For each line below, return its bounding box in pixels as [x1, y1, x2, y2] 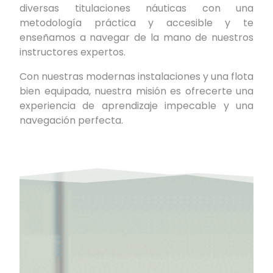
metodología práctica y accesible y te [19, 16, 253, 30]
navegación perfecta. [19, 113, 123, 128]
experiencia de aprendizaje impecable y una [19, 99, 253, 113]
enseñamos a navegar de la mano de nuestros [19, 30, 253, 45]
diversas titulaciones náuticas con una [19, 1, 253, 16]
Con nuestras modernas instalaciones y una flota [19, 69, 253, 84]
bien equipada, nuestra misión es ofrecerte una [19, 84, 253, 99]
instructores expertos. [19, 45, 126, 60]
